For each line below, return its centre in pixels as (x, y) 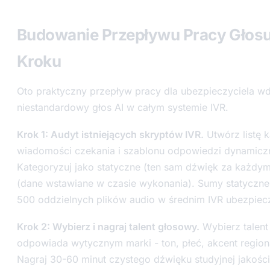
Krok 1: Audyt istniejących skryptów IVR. (110, 134)
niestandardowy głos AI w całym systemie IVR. (123, 107)
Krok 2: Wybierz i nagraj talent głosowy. (108, 227)
